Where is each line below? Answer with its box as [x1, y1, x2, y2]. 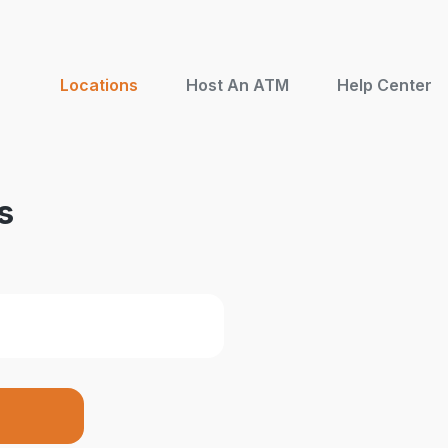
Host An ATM [186, 74, 289, 95]
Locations [60, 74, 138, 95]
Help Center [337, 74, 432, 95]
